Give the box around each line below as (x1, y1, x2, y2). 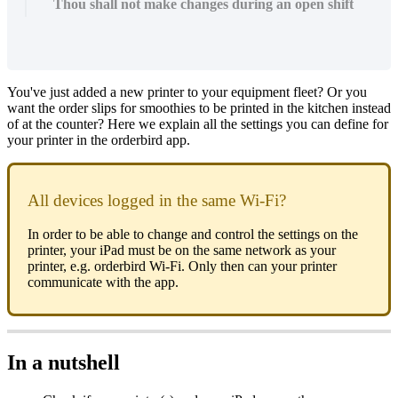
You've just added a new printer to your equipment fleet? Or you (7, 84, 367, 99)
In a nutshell (7, 351, 120, 375)
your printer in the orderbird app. (7, 131, 190, 147)
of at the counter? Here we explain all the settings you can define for (7, 115, 388, 131)
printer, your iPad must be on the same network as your (28, 243, 336, 259)
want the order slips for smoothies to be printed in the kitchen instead (7, 99, 391, 115)
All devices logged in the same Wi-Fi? (28, 190, 286, 210)
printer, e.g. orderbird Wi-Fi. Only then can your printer (28, 259, 337, 275)
